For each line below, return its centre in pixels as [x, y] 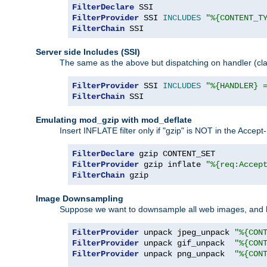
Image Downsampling [80, 198]
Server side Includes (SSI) [88, 52]
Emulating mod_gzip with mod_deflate [114, 119]
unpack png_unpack [187, 254]
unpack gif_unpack [187, 243]
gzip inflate [172, 164]
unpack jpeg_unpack [187, 232]
